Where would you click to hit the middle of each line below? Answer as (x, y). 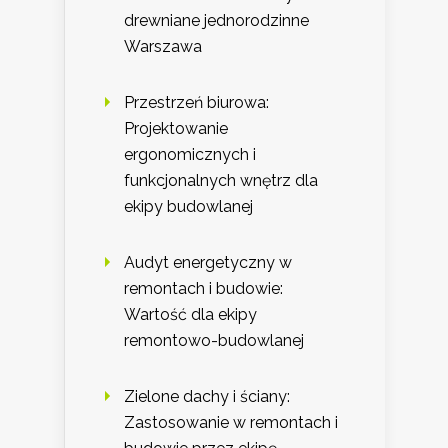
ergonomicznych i (190, 155)
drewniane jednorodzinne (216, 21)
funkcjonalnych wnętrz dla (221, 181)
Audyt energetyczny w (208, 263)
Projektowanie (176, 129)
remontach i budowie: (203, 289)
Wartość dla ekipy (190, 315)
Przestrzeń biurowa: (196, 103)
